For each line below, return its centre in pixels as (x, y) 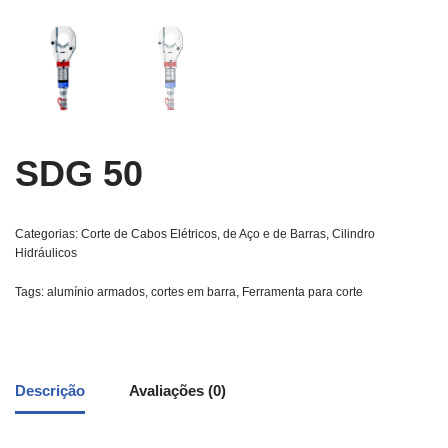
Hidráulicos (46, 252)
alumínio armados (96, 291)
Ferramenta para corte (302, 291)
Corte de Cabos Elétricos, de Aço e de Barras (203, 233)
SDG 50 (79, 173)
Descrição (50, 391)
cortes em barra (193, 291)
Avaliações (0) (177, 391)
